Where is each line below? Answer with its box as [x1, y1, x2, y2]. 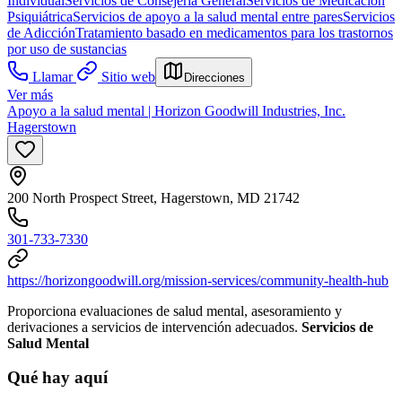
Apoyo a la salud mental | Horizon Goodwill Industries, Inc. [7, 102, 345, 118]
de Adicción [7, 24, 75, 40]
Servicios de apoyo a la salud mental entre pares [73, 8, 343, 24]
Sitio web [101, 68, 155, 84]
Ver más [7, 86, 53, 102]
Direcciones [184, 70, 245, 84]
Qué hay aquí [7, 368, 108, 388]
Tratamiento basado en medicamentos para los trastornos [75, 24, 393, 40]
